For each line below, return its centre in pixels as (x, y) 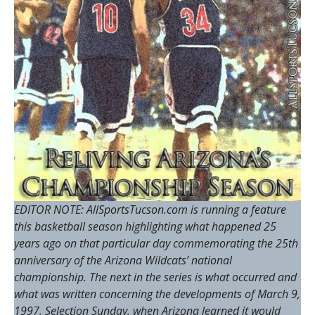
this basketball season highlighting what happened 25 (145, 227)
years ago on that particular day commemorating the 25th (156, 244)
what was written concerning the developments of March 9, (157, 294)
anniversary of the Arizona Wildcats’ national (123, 261)
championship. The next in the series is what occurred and (155, 277)
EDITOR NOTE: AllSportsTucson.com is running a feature (150, 210)
